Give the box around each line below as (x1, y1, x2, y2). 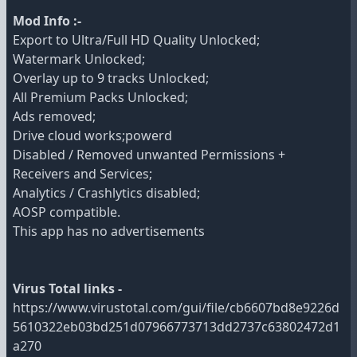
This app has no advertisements (13, 222, 205, 241)
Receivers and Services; (13, 165, 152, 183)
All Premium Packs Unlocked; (13, 88, 188, 107)
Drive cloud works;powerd (13, 127, 172, 145)
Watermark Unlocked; (13, 50, 145, 69)
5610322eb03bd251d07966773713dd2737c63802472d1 (13, 318, 340, 336)
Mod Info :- (13, 12, 81, 30)
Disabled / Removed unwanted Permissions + (13, 146, 285, 164)
